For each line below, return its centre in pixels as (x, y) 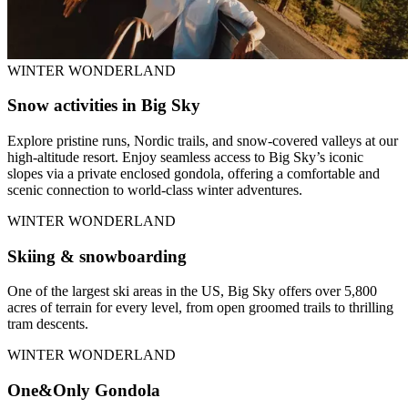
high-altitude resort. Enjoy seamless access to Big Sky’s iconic (185, 157)
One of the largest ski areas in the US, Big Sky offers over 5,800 (192, 291)
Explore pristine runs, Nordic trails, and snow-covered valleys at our (203, 140)
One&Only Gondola (84, 391)
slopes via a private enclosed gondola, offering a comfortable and (194, 173)
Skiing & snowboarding (97, 256)
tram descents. (48, 324)
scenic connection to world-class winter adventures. (155, 189)
